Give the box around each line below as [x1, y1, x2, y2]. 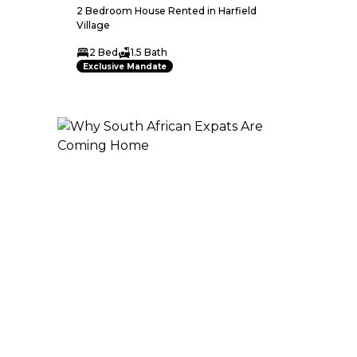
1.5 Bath [131, 46, 167, 59]
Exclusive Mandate [83, 61, 167, 72]
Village [76, 19, 110, 32]
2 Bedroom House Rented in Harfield [76, 5, 257, 18]
